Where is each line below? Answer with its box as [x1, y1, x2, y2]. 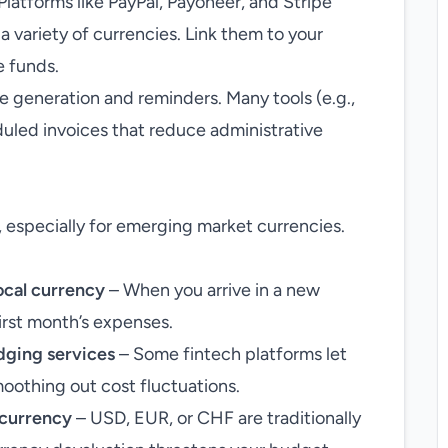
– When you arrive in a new [105, 279, 320, 301]
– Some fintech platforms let [115, 343, 347, 365]
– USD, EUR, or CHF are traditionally [72, 407, 361, 429]
